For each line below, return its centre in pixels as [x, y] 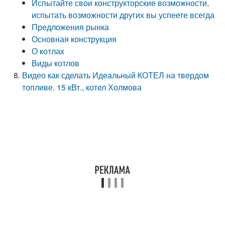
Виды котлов [56, 63]
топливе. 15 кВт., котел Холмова [82, 87]
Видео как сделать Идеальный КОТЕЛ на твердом [116, 75]
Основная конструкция [74, 39]
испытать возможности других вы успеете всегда [123, 15]
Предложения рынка [71, 27]
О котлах [48, 51]
